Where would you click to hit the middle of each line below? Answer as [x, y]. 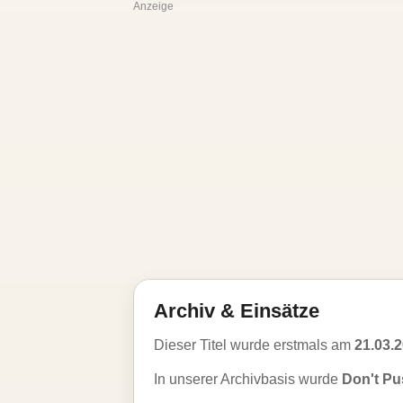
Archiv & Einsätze [237, 311]
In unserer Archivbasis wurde [248, 379]
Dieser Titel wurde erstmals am [254, 345]
